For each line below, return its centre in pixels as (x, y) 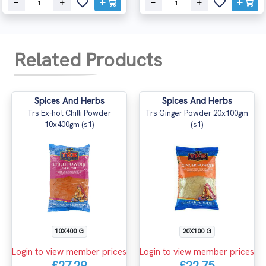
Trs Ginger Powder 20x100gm (197, 113)
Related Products (88, 60)
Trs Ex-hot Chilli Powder (69, 113)
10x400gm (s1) (69, 124)
